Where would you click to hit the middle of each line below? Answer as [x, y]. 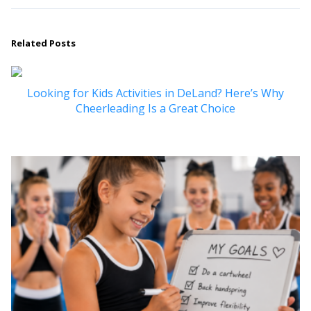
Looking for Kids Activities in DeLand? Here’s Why [155, 93]
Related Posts [43, 43]
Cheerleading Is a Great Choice [155, 108]
